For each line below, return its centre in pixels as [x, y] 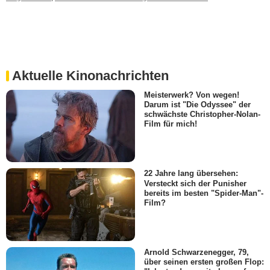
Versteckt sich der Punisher [195, 183]
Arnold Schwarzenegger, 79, [196, 252]
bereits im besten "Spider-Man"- [204, 193]
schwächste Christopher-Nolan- [202, 115]
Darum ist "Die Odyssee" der [197, 105]
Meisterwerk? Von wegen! [192, 95]
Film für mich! [171, 124]
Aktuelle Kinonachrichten [90, 76]
